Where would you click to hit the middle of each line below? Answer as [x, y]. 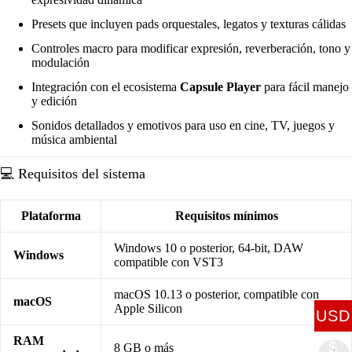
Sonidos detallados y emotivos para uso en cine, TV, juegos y [183, 125]
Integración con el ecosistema [106, 86]
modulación [60, 63]
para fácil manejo [305, 86]
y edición [54, 101]
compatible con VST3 [169, 262]
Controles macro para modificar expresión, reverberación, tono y [191, 49]
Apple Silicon [148, 308]
